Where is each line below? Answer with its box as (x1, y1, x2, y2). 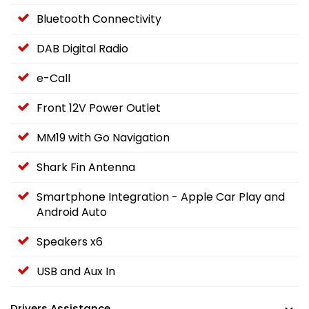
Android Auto (37, 204, 107, 220)
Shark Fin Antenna (37, 159, 135, 175)
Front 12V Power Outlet (37, 100, 161, 116)
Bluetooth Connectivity (37, 11, 161, 27)
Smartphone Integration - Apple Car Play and (37, 189, 285, 205)
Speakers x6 (37, 234, 103, 250)
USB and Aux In (37, 263, 115, 279)
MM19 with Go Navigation (37, 130, 170, 146)
